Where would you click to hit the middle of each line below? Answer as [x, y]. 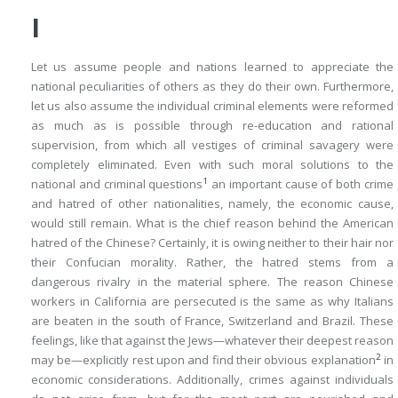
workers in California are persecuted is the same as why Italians [212, 301]
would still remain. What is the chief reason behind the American [212, 223]
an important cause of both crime [301, 184]
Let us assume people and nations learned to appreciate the [212, 67]
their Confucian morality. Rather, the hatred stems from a [212, 262]
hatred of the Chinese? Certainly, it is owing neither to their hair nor [212, 243]
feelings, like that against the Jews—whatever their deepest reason [212, 340]
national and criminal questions [117, 184]
